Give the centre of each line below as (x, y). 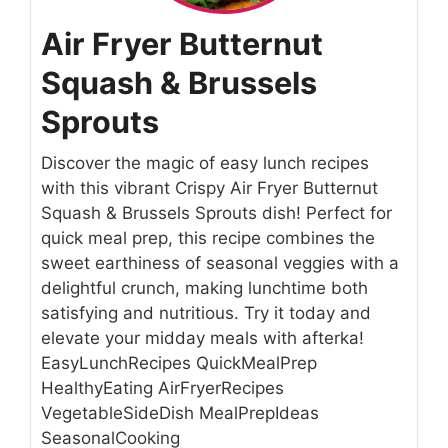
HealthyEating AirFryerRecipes (162, 388)
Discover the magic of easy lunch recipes (205, 163)
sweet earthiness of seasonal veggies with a (220, 263)
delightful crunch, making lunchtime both (204, 288)
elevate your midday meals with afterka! (202, 338)
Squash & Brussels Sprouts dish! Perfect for (216, 213)
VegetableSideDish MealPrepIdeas (180, 413)
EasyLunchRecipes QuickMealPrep (179, 363)
